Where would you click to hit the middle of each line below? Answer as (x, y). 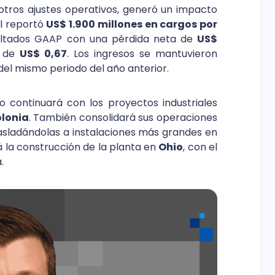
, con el (200, 147)
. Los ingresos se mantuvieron (142, 53)
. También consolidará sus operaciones (123, 117)
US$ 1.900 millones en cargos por (132, 24)
